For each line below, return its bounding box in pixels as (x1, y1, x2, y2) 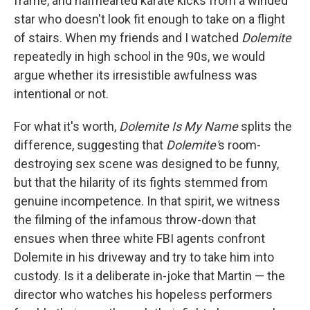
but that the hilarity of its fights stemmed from (14, 175, 268, 190)
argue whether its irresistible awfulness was (14, 68, 257, 82)
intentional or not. (14, 86, 109, 101)
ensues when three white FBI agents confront (14, 231, 265, 246)
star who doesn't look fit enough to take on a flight (14, 12, 285, 26)
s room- (218, 138, 261, 152)
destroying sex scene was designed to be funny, (14, 156, 279, 171)
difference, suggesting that (14, 138, 166, 152)
